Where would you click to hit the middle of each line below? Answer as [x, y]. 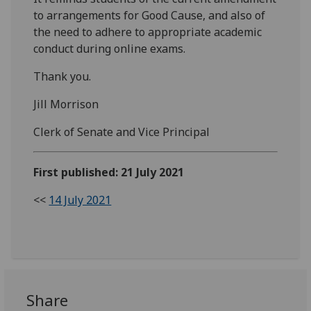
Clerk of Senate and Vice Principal [122, 132]
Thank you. [62, 76]
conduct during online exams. [110, 48]
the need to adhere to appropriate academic [148, 32]
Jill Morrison [66, 104]
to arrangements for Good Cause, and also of [150, 15]
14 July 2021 [80, 200]
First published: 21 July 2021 [109, 172]
